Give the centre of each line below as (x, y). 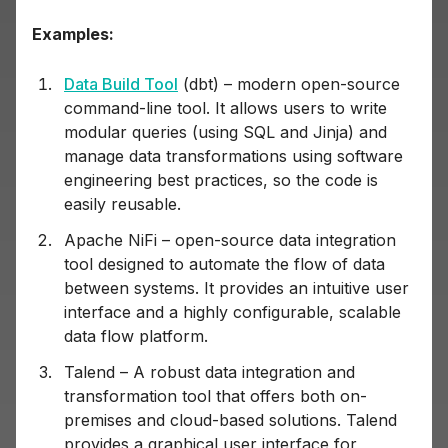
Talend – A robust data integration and (209, 372)
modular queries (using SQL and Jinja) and (225, 132)
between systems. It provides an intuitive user (236, 288)
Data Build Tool (121, 84)
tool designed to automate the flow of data (224, 264)
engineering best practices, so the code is (221, 180)
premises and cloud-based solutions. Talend (230, 420)
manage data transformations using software (233, 156)
